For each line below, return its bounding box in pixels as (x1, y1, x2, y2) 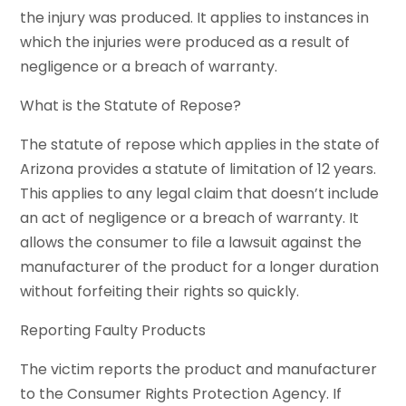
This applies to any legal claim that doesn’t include (20, 183, 380, 205)
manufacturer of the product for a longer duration (20, 256, 380, 278)
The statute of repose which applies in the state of (20, 134, 381, 156)
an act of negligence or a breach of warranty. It (20, 208, 360, 229)
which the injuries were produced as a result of (20, 32, 351, 53)
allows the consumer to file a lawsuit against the (20, 232, 362, 254)
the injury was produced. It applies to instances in (20, 7, 370, 29)
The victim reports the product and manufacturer (20, 359, 378, 381)
